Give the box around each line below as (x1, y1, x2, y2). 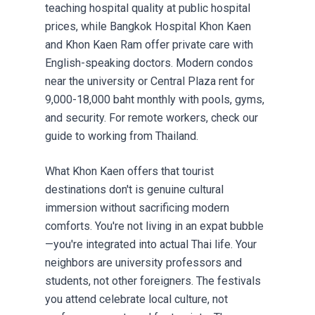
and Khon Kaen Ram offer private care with (45, 38, 253, 52)
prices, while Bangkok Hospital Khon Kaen (45, 20, 251, 34)
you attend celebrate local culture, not (45, 292, 228, 307)
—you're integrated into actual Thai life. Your (45, 238, 257, 252)
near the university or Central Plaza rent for (45, 75, 255, 89)
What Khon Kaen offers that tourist (45, 165, 214, 179)
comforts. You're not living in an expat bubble (45, 219, 264, 233)
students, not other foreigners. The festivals (45, 274, 261, 288)
